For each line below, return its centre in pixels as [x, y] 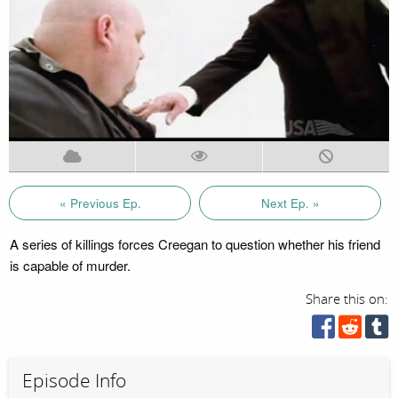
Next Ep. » [290, 203]
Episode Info [74, 381]
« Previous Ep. [100, 203]
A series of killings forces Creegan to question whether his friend [195, 243]
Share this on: [347, 299]
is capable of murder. [70, 265]
